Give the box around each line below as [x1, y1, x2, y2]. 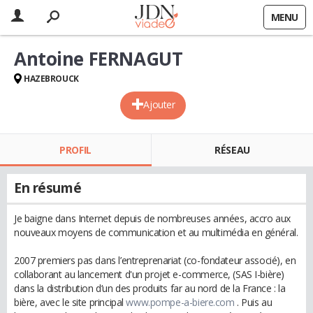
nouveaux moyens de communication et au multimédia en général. [14, 226, 298, 239]
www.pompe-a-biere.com [126, 296, 235, 309]
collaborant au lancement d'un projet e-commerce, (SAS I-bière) [14, 268, 284, 281]
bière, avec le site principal [14, 296, 126, 309]
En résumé [14, 179, 82, 197]
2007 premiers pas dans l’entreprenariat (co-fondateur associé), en [14, 254, 296, 267]
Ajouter [143, 98, 175, 111]
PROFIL [59, 143, 92, 156]
